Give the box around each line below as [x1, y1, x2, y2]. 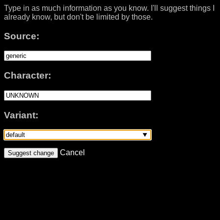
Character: [4, 70, 51, 81]
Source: [4, 30, 39, 41]
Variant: [4, 110, 38, 120]
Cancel [58, 148, 85, 157]
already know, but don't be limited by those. [4, 13, 153, 21]
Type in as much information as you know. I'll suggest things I [4, 4, 215, 12]
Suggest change [8, 149, 54, 157]
